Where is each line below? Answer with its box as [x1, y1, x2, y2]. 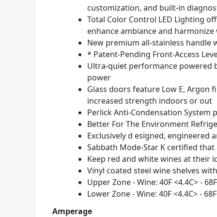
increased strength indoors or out [87, 95, 212, 106]
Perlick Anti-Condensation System [87, 107, 211, 118]
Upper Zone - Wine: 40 [87, 177, 168, 187]
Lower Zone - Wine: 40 [87, 188, 168, 199]
